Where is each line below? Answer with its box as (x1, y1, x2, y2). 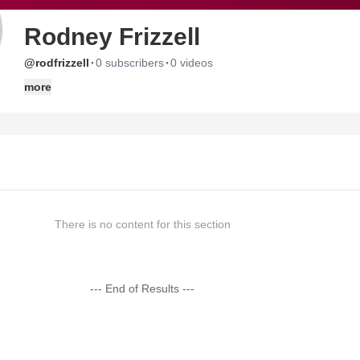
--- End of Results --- (90, 282, 195, 295)
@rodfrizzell (24, 56, 89, 69)
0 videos (170, 56, 213, 69)
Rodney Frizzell (24, 23, 200, 50)
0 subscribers (96, 56, 164, 69)
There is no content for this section (54, 218, 231, 231)
